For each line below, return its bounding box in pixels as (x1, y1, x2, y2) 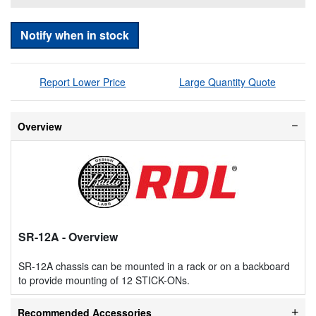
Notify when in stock (20, 26, 129, 43)
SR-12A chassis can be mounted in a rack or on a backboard (18, 258, 290, 273)
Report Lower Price (39, 74, 126, 89)
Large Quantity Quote (178, 74, 276, 89)
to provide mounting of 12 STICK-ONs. (18, 272, 190, 287)
